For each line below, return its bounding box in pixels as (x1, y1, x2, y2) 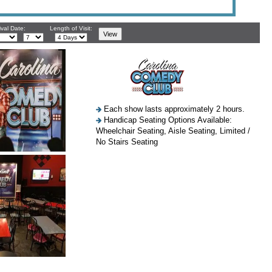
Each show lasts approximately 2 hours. (101, 104, 245, 114)
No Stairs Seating (96, 137, 158, 146)
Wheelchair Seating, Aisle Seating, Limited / (96, 126, 250, 135)
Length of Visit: (49, 25, 92, 32)
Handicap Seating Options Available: (101, 115, 232, 124)
